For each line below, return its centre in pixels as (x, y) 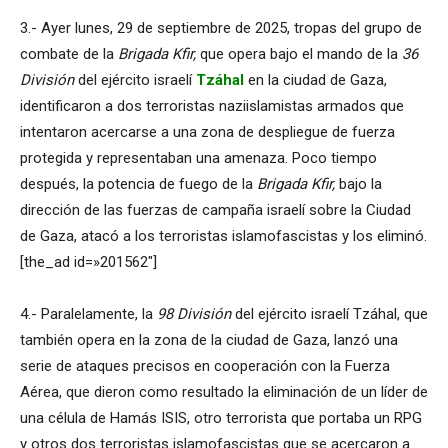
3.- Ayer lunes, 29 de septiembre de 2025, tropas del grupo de (221, 27)
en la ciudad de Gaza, (315, 79)
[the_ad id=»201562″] (88, 261)
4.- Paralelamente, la (86, 313)
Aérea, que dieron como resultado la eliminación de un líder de (224, 391)
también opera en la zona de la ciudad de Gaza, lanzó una (209, 339)
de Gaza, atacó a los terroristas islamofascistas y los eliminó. (223, 235)
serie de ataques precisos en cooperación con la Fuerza (205, 365)
